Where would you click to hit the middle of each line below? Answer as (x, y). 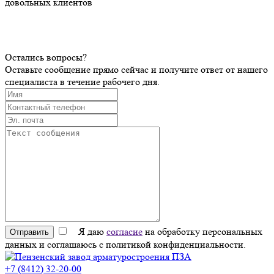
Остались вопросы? (46, 57)
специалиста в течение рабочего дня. (82, 81)
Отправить (29, 232)
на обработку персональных (202, 231)
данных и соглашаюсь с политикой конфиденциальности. (125, 244)
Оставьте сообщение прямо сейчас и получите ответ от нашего (136, 69)
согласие (124, 231)
